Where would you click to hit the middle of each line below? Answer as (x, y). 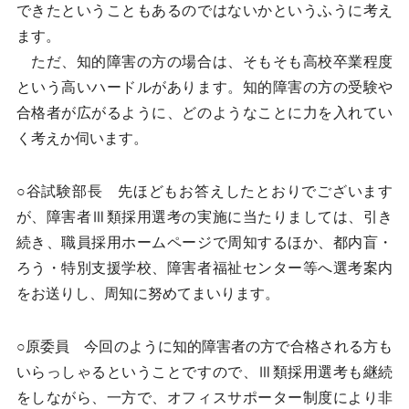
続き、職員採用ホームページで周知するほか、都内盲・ (204, 242)
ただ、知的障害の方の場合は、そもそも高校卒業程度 (204, 62)
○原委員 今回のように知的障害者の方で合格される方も (204, 346)
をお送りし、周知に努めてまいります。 (147, 294)
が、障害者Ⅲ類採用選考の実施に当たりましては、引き (204, 217)
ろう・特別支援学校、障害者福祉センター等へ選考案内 (204, 268)
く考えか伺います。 (82, 138)
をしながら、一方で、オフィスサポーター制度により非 (204, 398)
